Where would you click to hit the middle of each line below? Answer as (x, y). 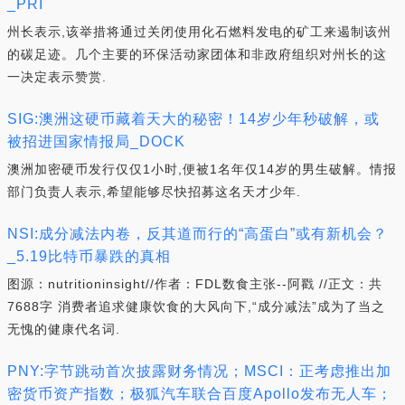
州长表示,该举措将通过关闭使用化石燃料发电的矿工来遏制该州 (199, 32)
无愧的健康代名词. (64, 329)
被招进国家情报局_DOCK (96, 141)
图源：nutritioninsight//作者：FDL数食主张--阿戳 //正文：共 (195, 284)
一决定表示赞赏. (57, 77)
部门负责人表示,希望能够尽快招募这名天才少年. (154, 192)
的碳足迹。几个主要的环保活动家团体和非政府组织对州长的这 (197, 54)
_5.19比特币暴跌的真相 (89, 256)
